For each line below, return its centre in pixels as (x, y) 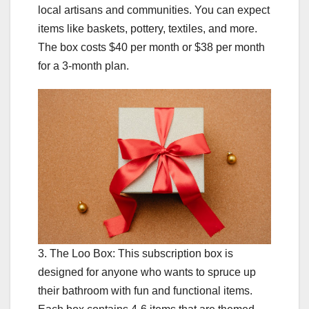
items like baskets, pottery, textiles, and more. (148, 28)
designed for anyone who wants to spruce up (147, 272)
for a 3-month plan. (83, 66)
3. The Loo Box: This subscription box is (136, 254)
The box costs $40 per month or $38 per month (151, 47)
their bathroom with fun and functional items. (145, 291)
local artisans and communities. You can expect (154, 10)
